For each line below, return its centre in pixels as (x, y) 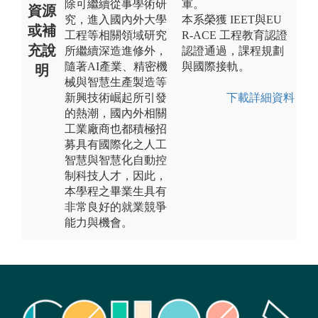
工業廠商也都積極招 (116, 128)
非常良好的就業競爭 (116, 207)
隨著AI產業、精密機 (116, 66)
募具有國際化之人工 (116, 144)
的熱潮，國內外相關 (116, 113)
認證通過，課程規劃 (233, 50)
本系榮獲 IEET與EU (232, 19)
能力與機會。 (99, 222)
